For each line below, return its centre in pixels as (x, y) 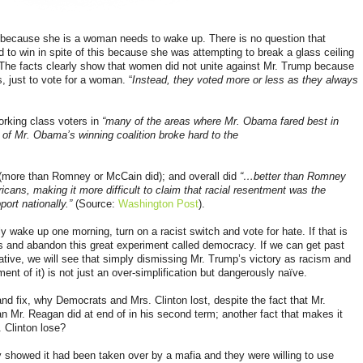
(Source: (97, 203)
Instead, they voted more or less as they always (245, 79)
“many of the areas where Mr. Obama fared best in (220, 121)
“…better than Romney (293, 176)
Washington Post (158, 203)
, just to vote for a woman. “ (67, 79)
